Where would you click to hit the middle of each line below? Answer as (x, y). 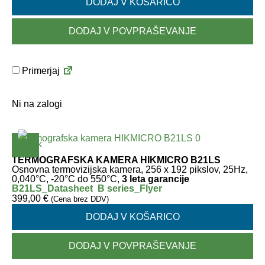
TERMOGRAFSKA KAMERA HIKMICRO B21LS (116, 160)
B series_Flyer (130, 188)
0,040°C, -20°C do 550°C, (67, 179)
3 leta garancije (156, 179)
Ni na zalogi (37, 104)
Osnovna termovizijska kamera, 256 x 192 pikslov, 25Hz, (130, 169)
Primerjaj (40, 71)
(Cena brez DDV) (80, 199)
